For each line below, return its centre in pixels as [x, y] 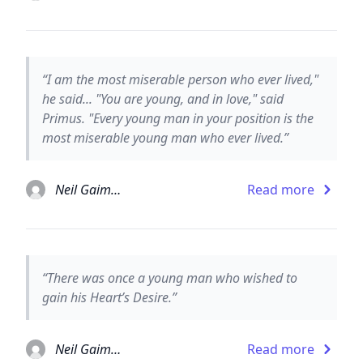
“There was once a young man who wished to [170, 278]
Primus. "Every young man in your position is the [178, 118]
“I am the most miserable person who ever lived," [180, 79]
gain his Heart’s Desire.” [109, 297]
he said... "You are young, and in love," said [163, 98]
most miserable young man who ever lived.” [165, 137]
